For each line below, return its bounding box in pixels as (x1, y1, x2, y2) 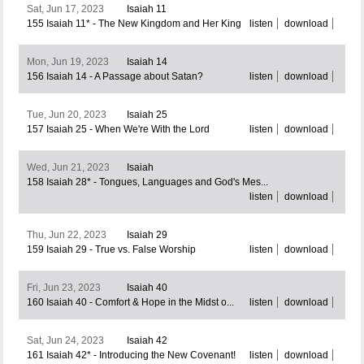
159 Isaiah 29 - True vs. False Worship (26, 244, 196, 256)
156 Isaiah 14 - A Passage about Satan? (26, 71, 203, 83)
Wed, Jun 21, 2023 (26, 162, 110, 174)
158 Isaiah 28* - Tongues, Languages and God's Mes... (26, 176, 268, 188)
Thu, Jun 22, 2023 (26, 229, 106, 241)
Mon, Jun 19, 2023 (26, 56, 109, 68)
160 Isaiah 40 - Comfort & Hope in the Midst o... (26, 297, 234, 309)
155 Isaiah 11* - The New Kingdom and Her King (26, 18, 241, 30)
